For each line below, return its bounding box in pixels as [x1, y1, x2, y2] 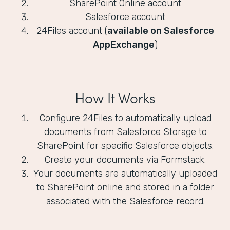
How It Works [74, 87, 156, 107]
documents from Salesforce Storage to [44, 126, 207, 138]
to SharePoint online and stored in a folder [36, 182, 214, 194]
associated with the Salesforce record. [46, 196, 205, 207]
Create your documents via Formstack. [45, 154, 206, 166]
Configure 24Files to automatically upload [39, 112, 212, 124]
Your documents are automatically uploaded [33, 168, 217, 180]
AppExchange [93, 39, 155, 51]
